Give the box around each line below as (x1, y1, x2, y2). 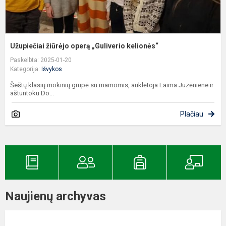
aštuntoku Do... (10, 89, 54, 97)
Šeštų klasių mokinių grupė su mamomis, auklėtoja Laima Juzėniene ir (10, 81, 213, 89)
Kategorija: (10, 65, 41, 73)
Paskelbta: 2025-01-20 (10, 56, 72, 64)
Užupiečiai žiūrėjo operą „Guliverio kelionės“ (10, 41, 158, 50)
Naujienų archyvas (5, 189, 106, 203)
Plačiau (180, 109, 203, 118)
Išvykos (41, 65, 62, 73)
